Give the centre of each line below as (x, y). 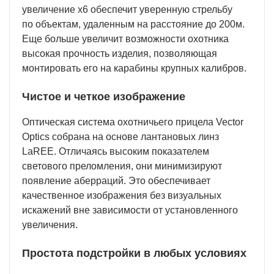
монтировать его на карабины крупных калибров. (134, 68)
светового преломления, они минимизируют (122, 166)
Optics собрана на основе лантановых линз (120, 136)
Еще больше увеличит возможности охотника (125, 39)
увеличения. (50, 224)
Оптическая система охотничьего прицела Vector (133, 122)
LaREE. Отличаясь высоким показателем (116, 151)
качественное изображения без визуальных (122, 195)
